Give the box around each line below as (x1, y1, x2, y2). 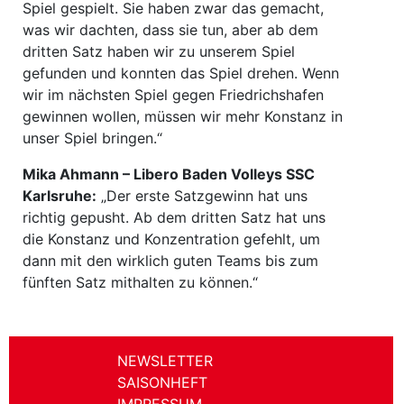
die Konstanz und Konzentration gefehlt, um (23, 229, 320, 248)
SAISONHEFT (117, 372, 207, 391)
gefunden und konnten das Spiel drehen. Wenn (23, 63, 339, 82)
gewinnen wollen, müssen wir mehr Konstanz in (23, 106, 343, 125)
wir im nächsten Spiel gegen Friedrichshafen (23, 85, 324, 104)
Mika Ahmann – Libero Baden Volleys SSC (23, 164, 315, 183)
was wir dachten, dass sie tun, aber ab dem (23, 20, 318, 39)
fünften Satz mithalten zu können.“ (23, 272, 258, 291)
